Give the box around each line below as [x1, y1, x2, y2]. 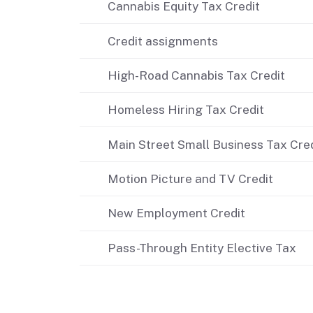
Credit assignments [108, 34, 218, 48]
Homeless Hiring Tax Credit [108, 103, 264, 117]
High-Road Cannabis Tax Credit [108, 68, 285, 82]
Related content [80, 291, 203, 310]
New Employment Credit [108, 206, 245, 221]
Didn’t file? [134, 12, 197, 27]
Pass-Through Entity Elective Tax [108, 240, 296, 255]
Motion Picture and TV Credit [108, 172, 273, 187]
